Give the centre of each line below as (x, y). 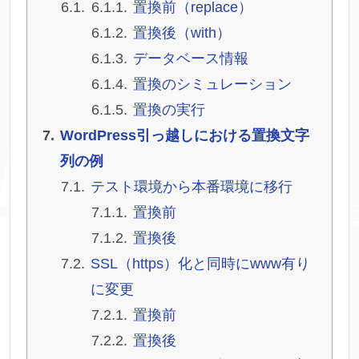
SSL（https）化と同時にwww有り (200, 264)
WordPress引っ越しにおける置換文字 (185, 136)
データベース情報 (191, 59)
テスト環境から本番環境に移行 (192, 187)
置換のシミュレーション (212, 85)
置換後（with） (182, 33)
